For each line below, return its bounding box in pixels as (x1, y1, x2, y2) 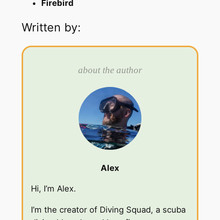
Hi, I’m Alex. (30, 184, 76, 194)
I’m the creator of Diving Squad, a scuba (30, 205, 186, 215)
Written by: (21, 20, 81, 34)
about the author (78, 64, 142, 75)
